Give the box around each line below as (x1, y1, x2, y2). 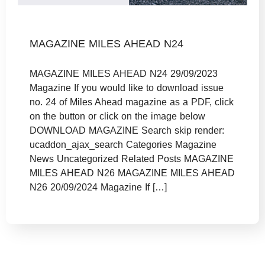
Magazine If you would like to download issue (30, 83, 224, 93)
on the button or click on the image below (30, 111, 205, 122)
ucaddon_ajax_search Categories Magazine (30, 140, 216, 150)
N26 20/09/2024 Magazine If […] (30, 182, 167, 193)
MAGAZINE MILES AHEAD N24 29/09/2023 (30, 69, 218, 79)
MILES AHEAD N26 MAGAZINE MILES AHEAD (30, 168, 235, 179)
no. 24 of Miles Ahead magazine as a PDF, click (30, 97, 234, 108)
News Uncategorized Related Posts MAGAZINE (30, 154, 234, 164)
